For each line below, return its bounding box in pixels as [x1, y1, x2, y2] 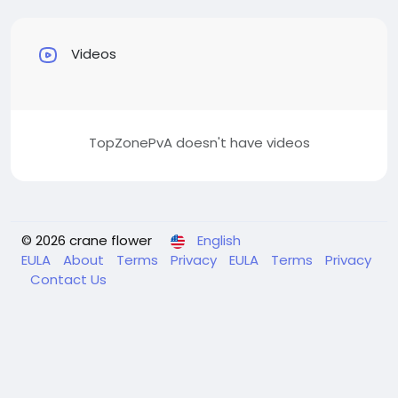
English [197, 231, 241, 250]
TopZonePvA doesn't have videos [88, 133, 310, 152]
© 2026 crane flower [21, 231, 152, 250]
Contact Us [30, 270, 107, 289]
